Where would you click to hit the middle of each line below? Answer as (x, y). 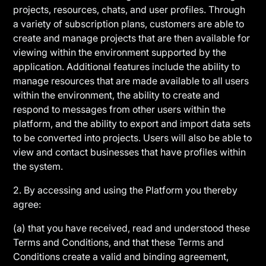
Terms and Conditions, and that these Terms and (119, 242)
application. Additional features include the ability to (127, 66)
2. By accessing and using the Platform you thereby (126, 190)
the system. (41, 166)
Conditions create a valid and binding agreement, (121, 256)
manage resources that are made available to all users (131, 81)
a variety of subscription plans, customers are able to (129, 24)
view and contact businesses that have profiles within (130, 152)
